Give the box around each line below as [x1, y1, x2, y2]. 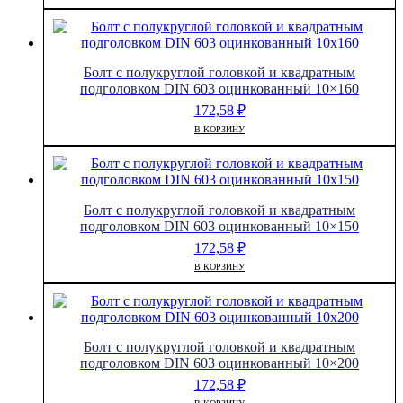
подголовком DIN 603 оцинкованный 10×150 [80, 218, 359, 234]
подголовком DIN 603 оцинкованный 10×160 [80, 81, 359, 97]
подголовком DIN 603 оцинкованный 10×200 [80, 354, 359, 371]
